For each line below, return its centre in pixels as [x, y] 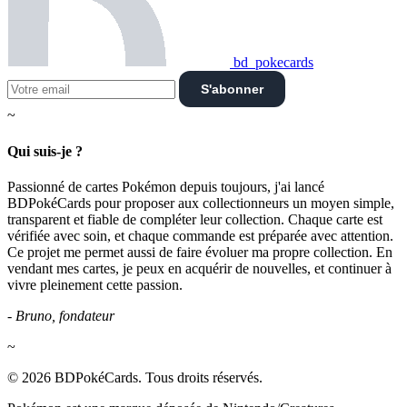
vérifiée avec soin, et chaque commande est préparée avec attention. [200, 235]
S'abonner [232, 89]
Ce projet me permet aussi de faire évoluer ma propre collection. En [200, 252]
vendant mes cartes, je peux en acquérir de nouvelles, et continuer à [199, 268]
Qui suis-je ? [45, 151]
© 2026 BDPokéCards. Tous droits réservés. [135, 377]
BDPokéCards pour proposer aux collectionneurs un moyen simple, [201, 203]
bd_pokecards [272, 63]
